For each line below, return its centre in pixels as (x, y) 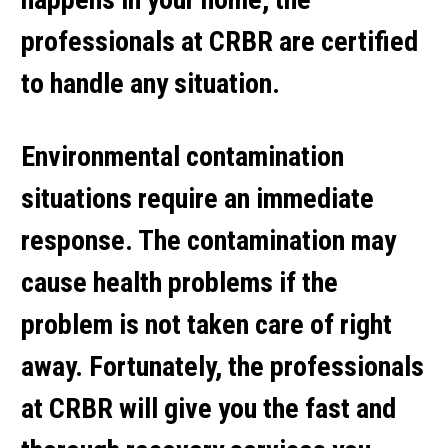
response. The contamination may (208, 240)
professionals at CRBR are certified (219, 41)
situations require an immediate (197, 198)
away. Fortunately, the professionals (222, 366)
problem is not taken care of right (206, 324)
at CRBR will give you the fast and (208, 408)
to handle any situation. (150, 83)
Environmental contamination (182, 156)
